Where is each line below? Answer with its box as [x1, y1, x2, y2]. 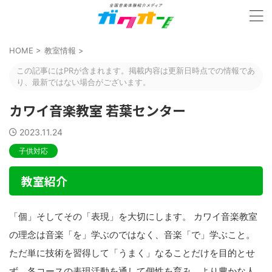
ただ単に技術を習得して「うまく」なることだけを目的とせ [9, 247, 255, 259]
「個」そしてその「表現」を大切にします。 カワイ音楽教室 [9, 211, 257, 222]
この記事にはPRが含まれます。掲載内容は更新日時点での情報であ [16, 66, 255, 75]
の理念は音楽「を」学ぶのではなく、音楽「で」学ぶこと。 [9, 229, 255, 240]
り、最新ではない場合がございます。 [16, 77, 151, 87]
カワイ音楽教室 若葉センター [9, 100, 186, 120]
